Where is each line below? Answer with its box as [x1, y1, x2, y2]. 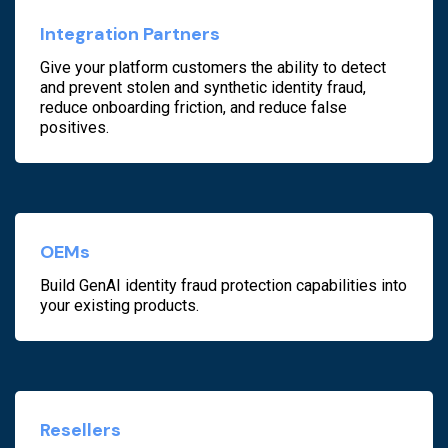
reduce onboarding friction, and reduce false [40, 98, 347, 118]
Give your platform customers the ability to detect [40, 58, 386, 78]
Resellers [40, 418, 121, 443]
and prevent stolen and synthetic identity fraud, [40, 78, 366, 98]
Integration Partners [40, 22, 220, 47]
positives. [40, 118, 109, 138]
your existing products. [40, 296, 199, 316]
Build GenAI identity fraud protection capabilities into [40, 276, 407, 296]
